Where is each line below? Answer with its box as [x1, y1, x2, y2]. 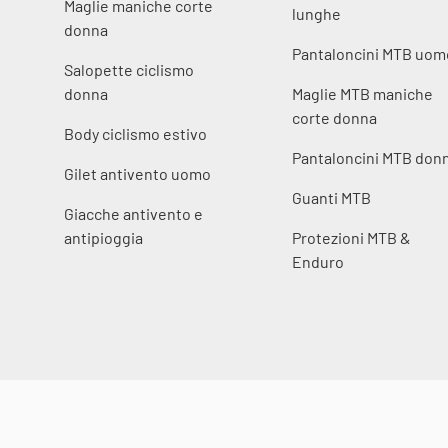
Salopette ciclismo [64, 59, 194, 79]
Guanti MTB [292, 187, 372, 207]
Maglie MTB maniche [292, 83, 434, 103]
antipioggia [64, 227, 143, 247]
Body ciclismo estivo [64, 123, 207, 143]
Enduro [292, 251, 345, 271]
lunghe [292, 3, 342, 23]
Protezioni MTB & [292, 227, 412, 247]
